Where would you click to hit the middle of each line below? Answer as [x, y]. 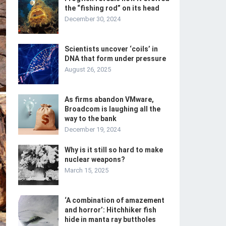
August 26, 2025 [88, 69]
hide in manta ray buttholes [110, 219]
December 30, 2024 [93, 19]
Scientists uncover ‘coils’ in [111, 49]
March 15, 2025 [87, 170]
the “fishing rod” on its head [112, 8]
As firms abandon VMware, [109, 99]
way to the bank [91, 119]
